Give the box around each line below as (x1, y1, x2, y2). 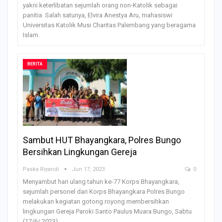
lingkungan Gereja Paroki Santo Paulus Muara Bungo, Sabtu (23, 207, 192, 215)
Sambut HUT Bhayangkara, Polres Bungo (23, 134, 181, 145)
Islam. (23, 31, 40, 39)
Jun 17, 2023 (72, 166, 105, 172)
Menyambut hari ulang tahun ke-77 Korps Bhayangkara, (23, 177, 179, 185)
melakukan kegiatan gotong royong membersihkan (23, 197, 169, 205)
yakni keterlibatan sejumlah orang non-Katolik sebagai (23, 1, 177, 9)
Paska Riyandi (23, 166, 60, 172)
